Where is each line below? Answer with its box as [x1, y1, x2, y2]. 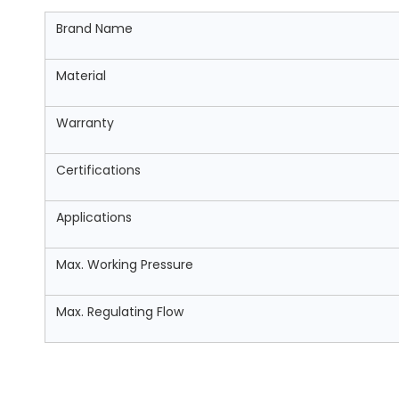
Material [56, 67, 106, 85]
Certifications [56, 161, 141, 179]
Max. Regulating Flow [56, 303, 183, 321]
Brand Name [56, 20, 133, 37]
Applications [56, 208, 132, 226]
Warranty [56, 114, 114, 132]
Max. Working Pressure [56, 256, 193, 273]
